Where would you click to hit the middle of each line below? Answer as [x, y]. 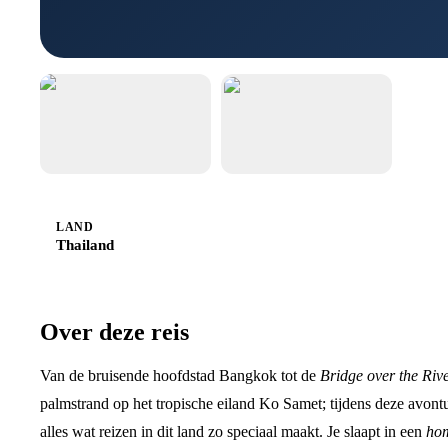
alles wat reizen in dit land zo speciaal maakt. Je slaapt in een [233, 432]
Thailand [85, 244]
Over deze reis [114, 332]
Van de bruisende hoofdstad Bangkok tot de [180, 376]
